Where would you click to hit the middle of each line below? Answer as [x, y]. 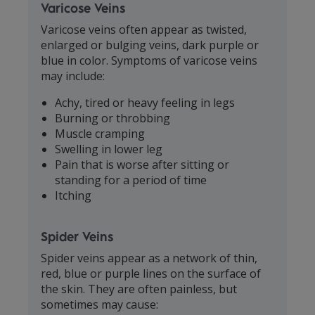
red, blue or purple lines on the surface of [151, 274]
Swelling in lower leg [109, 149]
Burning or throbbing [113, 118]
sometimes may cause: [100, 305]
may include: [73, 76]
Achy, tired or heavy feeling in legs [145, 103]
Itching [73, 196]
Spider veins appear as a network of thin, [149, 258]
